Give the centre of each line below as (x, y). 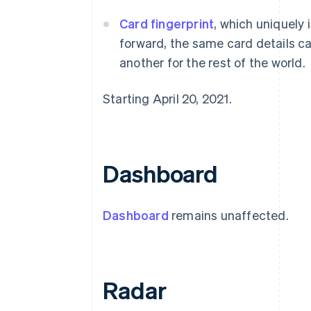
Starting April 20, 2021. (167, 98)
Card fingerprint (167, 23)
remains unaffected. (228, 215)
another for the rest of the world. (212, 62)
